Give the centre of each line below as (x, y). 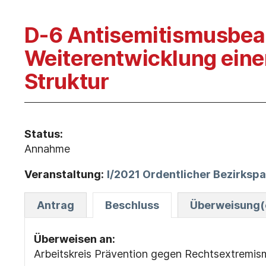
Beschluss (132, 205)
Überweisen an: (74, 239)
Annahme (47, 149)
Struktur (66, 81)
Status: (43, 134)
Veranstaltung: (64, 174)
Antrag (55, 205)
